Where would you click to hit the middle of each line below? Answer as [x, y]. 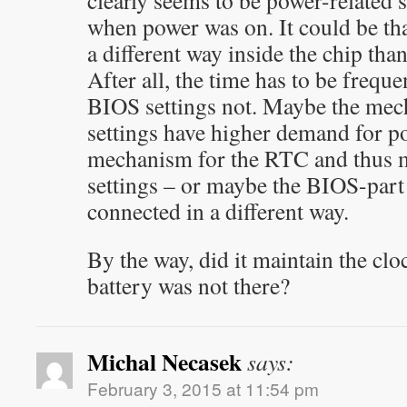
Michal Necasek [164, 362]
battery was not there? [189, 285]
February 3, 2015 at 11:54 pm [203, 388]
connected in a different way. [218, 211]
